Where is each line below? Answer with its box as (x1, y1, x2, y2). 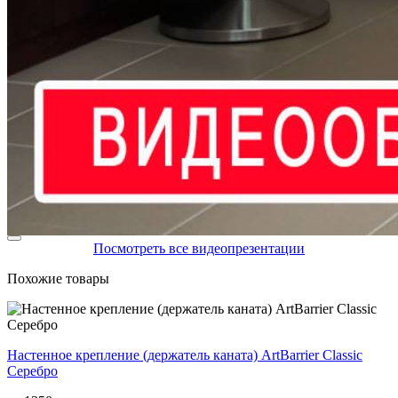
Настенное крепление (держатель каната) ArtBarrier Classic (7, 347, 362, 363)
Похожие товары (7, 271, 109, 287)
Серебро (7, 363, 58, 379)
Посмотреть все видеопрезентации (93, 241, 305, 257)
